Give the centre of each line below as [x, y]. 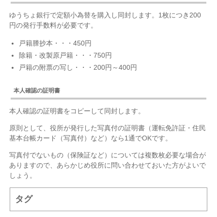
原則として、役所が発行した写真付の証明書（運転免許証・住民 [108, 128]
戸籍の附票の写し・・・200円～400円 [78, 68]
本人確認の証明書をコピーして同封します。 [77, 111]
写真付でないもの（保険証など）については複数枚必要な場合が [108, 155]
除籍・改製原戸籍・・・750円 [66, 55]
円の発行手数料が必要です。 [54, 25]
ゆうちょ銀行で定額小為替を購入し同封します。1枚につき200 [105, 15]
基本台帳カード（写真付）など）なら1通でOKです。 [91, 138]
